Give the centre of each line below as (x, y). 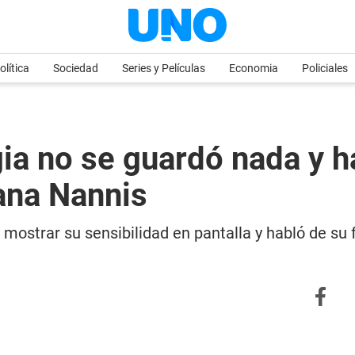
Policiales (325, 68)
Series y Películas (164, 68)
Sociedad (76, 68)
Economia (254, 68)
